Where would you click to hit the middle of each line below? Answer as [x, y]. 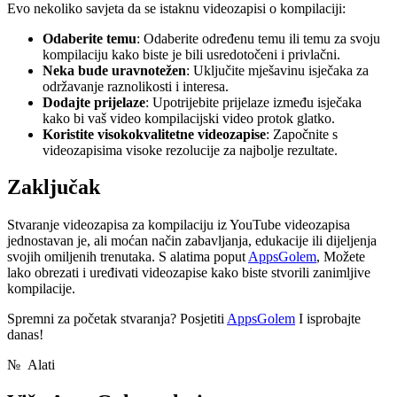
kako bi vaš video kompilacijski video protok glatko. [189, 118]
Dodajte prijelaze [94, 102]
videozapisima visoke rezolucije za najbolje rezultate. [190, 150]
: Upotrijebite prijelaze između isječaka [253, 102]
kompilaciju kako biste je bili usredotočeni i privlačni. [191, 54]
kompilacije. [41, 289]
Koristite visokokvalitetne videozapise [154, 134]
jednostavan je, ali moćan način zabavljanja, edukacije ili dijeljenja [192, 241]
